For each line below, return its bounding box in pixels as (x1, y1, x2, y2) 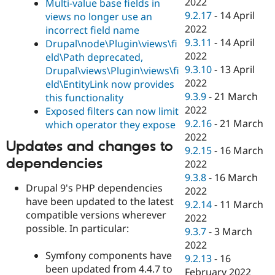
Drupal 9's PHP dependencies (26, 180, 163, 195)
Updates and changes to (6, 137, 173, 157)
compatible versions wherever (26, 207, 166, 222)
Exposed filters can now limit (45, 104, 179, 118)
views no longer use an (45, 10, 152, 24)
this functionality (45, 91, 123, 105)
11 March (220, 198, 264, 212)
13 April (220, 63, 255, 77)
